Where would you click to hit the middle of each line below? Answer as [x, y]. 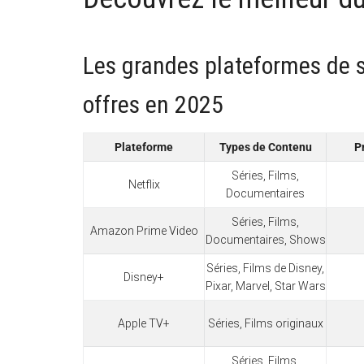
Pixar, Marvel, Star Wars [265, 286]
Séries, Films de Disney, [265, 268]
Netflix [144, 184]
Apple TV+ [144, 323]
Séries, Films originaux [265, 323]
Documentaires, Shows [265, 239]
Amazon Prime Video [144, 230]
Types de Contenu [265, 147]
